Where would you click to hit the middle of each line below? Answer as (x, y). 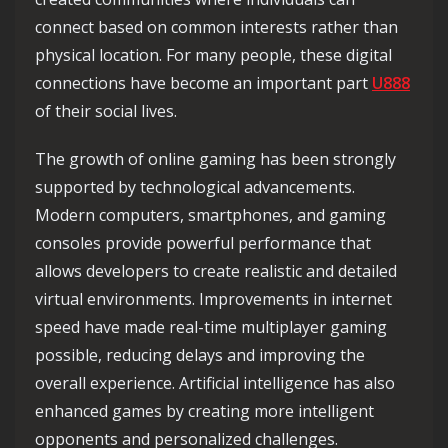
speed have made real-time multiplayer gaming (211, 327)
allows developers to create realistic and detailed (216, 271)
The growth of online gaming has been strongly (215, 159)
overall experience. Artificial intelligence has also (215, 383)
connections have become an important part (203, 83)
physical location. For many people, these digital (213, 55)
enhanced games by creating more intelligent (204, 411)
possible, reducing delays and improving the (200, 355)
